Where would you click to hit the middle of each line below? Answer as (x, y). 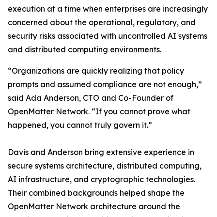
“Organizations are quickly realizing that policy (96, 70)
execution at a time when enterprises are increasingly (108, 8)
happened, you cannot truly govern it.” (80, 125)
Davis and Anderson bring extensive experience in (101, 152)
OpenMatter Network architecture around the (94, 206)
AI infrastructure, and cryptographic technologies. (101, 179)
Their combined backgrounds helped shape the (96, 193)
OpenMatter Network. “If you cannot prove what (99, 111)
